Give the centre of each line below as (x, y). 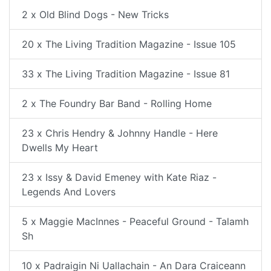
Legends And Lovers (69, 191)
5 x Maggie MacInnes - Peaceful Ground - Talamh (135, 221)
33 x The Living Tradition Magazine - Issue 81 (126, 73)
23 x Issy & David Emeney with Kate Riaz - (119, 177)
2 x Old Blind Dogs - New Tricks (95, 14)
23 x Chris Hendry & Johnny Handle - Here (120, 133)
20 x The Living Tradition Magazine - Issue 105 (129, 44)
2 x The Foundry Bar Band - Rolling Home (117, 103)
